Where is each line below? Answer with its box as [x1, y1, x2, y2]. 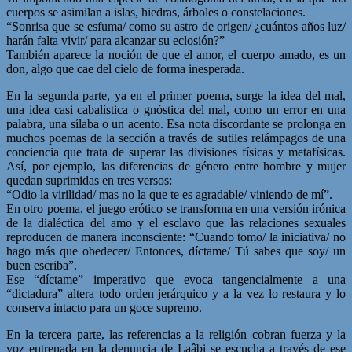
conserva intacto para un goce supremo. [6, 300, 202, 314]
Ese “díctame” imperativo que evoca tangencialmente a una [6, 272, 346, 286]
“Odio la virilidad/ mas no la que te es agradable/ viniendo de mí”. [6, 187, 332, 201]
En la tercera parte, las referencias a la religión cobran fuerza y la [6, 327, 346, 341]
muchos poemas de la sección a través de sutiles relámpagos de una [6, 130, 346, 145]
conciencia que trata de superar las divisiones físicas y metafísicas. [6, 145, 346, 159]
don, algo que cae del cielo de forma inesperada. [6, 61, 244, 75]
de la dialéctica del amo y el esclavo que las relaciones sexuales [6, 215, 346, 229]
